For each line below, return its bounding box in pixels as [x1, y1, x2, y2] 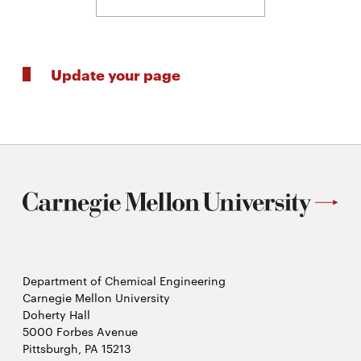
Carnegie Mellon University [23, 289, 170, 306]
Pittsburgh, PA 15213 [23, 340, 131, 357]
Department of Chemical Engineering [23, 272, 226, 289]
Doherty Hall [23, 306, 90, 323]
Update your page [51, 64, 180, 85]
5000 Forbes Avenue [23, 323, 138, 340]
